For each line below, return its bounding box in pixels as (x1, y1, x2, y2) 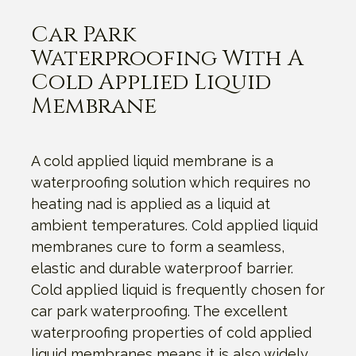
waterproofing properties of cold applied (31, 323, 311, 341)
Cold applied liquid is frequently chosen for (31, 281, 325, 298)
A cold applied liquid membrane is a (31, 152, 273, 169)
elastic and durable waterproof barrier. (31, 259, 293, 277)
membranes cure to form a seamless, (31, 238, 284, 255)
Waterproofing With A (31, 43, 304, 73)
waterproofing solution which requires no (31, 173, 311, 191)
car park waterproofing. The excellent (31, 302, 288, 319)
